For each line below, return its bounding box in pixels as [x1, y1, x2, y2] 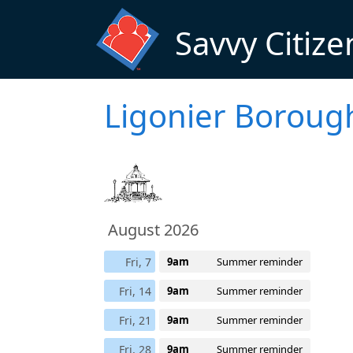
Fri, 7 [125, 254, 151, 269]
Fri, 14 [119, 283, 151, 299]
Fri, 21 [119, 312, 151, 328]
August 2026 [108, 218, 199, 240]
